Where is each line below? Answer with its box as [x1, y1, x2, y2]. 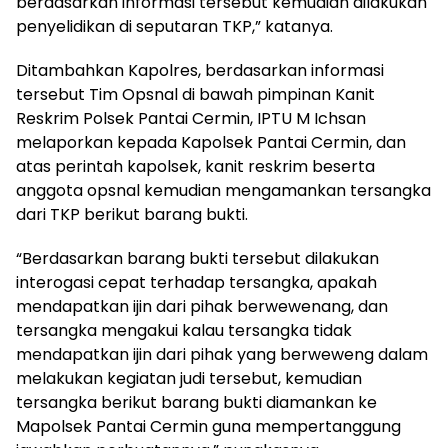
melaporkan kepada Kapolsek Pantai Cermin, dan [16, 131, 406, 155]
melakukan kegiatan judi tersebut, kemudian [16, 367, 362, 391]
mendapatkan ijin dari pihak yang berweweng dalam [16, 343, 428, 367]
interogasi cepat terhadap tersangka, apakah [16, 271, 377, 295]
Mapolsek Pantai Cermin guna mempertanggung [16, 415, 401, 439]
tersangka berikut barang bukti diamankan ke [16, 391, 377, 415]
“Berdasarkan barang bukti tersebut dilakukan [16, 247, 379, 271]
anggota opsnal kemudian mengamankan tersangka [16, 179, 431, 203]
